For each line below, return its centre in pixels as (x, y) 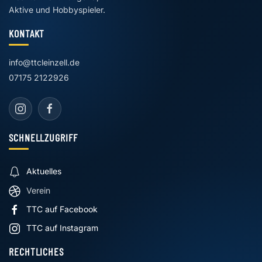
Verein (38, 190)
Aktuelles (44, 171)
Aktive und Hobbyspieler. (57, 10)
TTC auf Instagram (62, 227)
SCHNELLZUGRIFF (43, 138)
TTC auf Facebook (62, 209)
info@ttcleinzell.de (44, 63)
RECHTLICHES (36, 251)
